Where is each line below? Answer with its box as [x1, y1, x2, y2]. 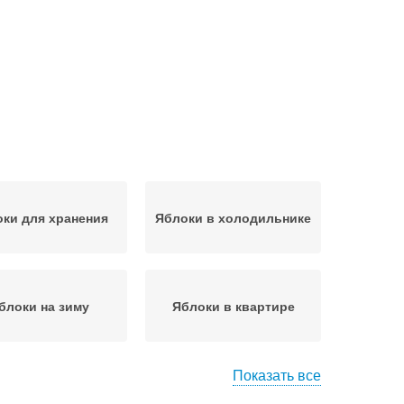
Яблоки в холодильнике [155, 208, 311, 226]
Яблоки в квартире [171, 297, 295, 315]
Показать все [233, 364, 321, 385]
